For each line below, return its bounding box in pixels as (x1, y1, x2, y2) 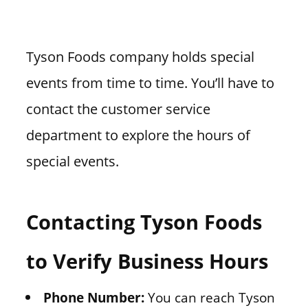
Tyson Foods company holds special (25, 47, 254, 67)
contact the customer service (25, 99, 210, 119)
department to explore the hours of (25, 125, 250, 145)
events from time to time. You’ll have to (25, 73, 274, 93)
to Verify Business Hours (25, 247, 268, 274)
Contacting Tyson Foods (25, 208, 262, 235)
